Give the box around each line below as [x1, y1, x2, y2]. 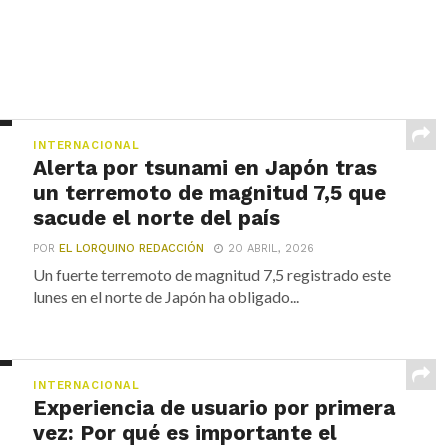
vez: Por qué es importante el [33, 421, 338, 446]
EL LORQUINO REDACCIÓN [59, 242, 205, 256]
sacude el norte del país [33, 206, 281, 231]
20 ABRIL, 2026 [228, 242, 315, 256]
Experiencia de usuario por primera [33, 396, 396, 421]
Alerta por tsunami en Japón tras [33, 156, 378, 181]
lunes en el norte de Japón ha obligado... [33, 287, 300, 307]
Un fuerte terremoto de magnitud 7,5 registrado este [33, 265, 392, 285]
